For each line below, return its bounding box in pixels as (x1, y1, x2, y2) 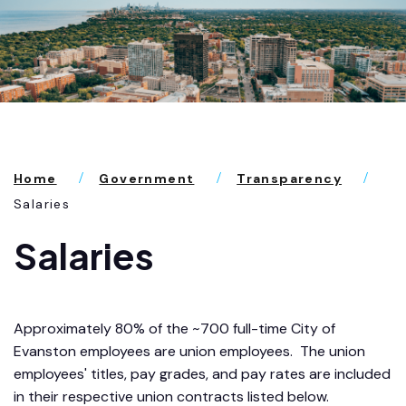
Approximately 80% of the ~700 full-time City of (14, 319, 335, 339)
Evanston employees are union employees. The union (14, 342, 365, 362)
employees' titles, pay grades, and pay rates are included (14, 364, 391, 384)
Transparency (237, 170, 343, 188)
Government (99, 170, 195, 188)
